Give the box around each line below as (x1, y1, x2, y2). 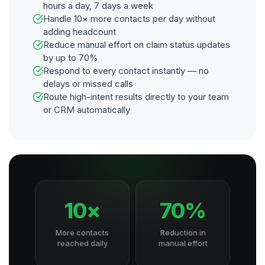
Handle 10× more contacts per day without (43, 13, 215, 24)
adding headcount (43, 26, 116, 37)
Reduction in (160, 228, 206, 237)
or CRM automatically (43, 104, 130, 115)
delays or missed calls (43, 78, 133, 89)
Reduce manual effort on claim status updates (43, 39, 230, 50)
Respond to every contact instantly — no (43, 65, 209, 76)
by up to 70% (43, 52, 98, 63)
